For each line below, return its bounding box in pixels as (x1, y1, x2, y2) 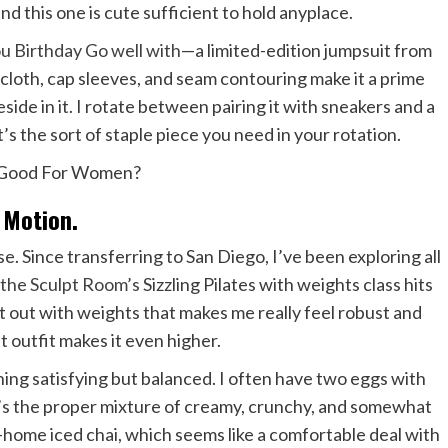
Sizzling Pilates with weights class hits (140, 272, 434, 295)
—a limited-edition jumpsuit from (180, 38, 432, 61)
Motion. (2, 200, 78, 237)
